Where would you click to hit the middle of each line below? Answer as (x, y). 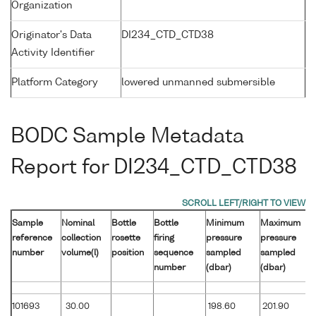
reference (32, 239)
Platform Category (55, 82)
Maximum (280, 224)
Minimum (225, 224)
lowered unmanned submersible (198, 82)
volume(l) (80, 254)
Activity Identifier (53, 53)
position (128, 254)
